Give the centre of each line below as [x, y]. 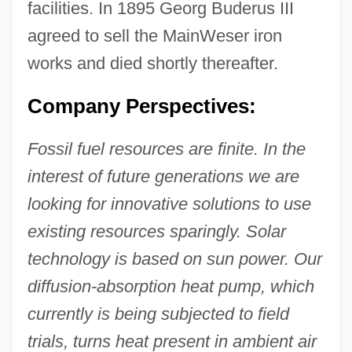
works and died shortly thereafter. [152, 63]
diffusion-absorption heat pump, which [170, 286]
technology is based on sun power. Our [174, 258]
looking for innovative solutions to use [169, 203]
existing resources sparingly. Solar [156, 231]
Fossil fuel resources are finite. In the [166, 148]
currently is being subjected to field [158, 313]
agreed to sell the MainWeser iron [154, 35]
